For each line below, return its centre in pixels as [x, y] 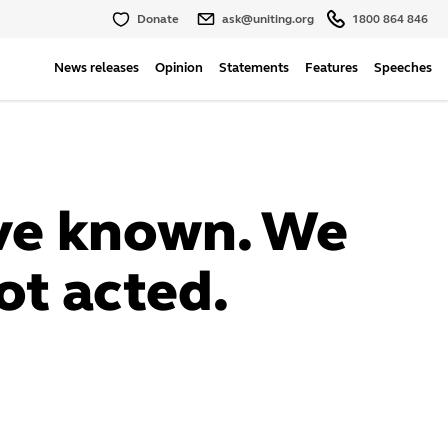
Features [331, 67]
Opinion [179, 67]
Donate [158, 19]
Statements [254, 67]
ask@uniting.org [268, 19]
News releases [96, 67]
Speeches [403, 67]
